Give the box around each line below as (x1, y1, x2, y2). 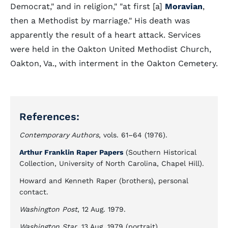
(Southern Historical (123, 148, 196, 156)
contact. (19, 188, 48, 196)
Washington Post (19, 205, 77, 213)
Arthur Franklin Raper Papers (19, 148, 123, 156)
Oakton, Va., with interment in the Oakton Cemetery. (10, 59, 218, 68)
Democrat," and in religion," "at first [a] (10, 2, 165, 11)
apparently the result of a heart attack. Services (10, 30, 201, 40)
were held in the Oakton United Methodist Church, (10, 44, 211, 54)
